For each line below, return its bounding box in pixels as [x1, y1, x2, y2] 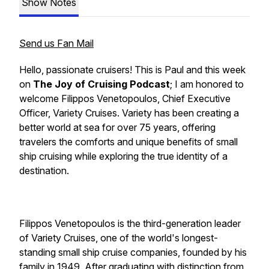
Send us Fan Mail [19, 37, 94, 49]
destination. [19, 165, 69, 177]
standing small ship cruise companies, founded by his [19, 246, 247, 258]
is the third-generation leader [115, 217, 241, 229]
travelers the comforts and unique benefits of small [19, 136, 238, 148]
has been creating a [152, 107, 239, 119]
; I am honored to [170, 78, 244, 90]
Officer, [19, 107, 53, 119]
